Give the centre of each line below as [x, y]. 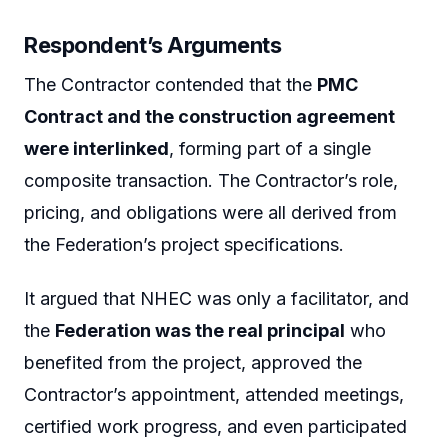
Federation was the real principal [200, 330]
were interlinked [96, 149]
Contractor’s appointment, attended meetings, [214, 394]
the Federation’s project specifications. [184, 245]
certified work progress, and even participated [215, 426]
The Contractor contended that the [170, 85]
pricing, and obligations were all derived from [210, 213]
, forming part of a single [270, 149]
